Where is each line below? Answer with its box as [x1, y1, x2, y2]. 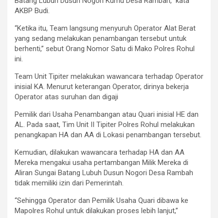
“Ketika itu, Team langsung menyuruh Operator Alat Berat [15, 24, 196, 33]
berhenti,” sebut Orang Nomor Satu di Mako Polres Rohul [15, 44, 195, 54]
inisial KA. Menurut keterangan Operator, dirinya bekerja [15, 82, 189, 91]
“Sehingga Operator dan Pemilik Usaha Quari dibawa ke [15, 196, 188, 205]
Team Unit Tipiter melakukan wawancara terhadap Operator [15, 72, 203, 81]
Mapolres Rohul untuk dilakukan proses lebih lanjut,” [15, 206, 178, 216]
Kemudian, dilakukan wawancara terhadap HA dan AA [15, 148, 184, 157]
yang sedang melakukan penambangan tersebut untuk [15, 34, 186, 43]
